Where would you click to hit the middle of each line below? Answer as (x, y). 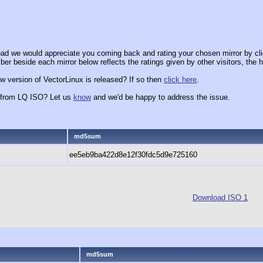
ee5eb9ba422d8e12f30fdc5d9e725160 (133, 155)
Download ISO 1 (220, 198)
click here (180, 80)
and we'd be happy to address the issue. (161, 97)
